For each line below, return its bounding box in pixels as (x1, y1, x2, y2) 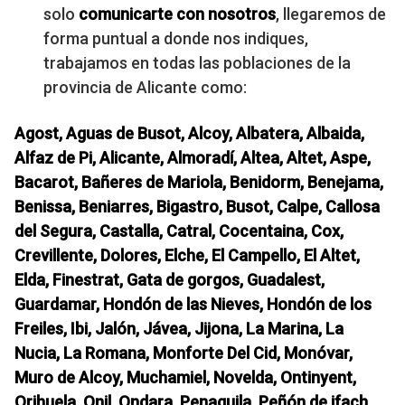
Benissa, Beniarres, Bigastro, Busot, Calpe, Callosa (14, 196, 380, 216)
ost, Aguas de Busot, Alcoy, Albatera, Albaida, (34, 123, 364, 143)
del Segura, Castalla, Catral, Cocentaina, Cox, (14, 221, 344, 240)
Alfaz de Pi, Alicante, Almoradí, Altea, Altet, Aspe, (14, 147, 371, 167)
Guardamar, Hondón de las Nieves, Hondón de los (14, 294, 372, 314)
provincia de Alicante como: (43, 77, 247, 97)
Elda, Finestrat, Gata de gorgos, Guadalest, (14, 269, 325, 289)
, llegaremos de (276, 4, 386, 24)
